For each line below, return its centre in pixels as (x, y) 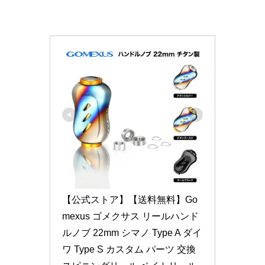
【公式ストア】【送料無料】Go (130, 199)
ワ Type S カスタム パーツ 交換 (129, 249)
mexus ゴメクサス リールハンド (130, 216)
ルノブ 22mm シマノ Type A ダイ (132, 232)
